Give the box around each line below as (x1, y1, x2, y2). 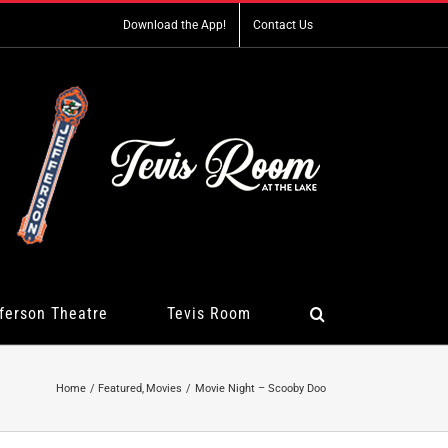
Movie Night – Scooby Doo (195, 382, 326, 395)
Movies (146, 382, 183, 395)
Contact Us (253, 17, 313, 32)
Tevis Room (167, 304, 251, 323)
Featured (98, 382, 143, 395)
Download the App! (123, 17, 226, 32)
